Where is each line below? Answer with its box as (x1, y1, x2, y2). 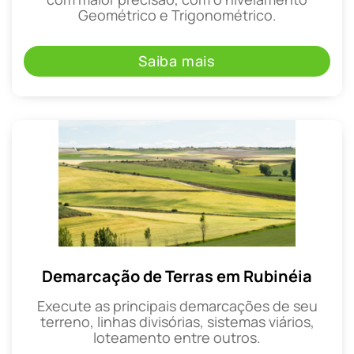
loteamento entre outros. (93, 328, 261, 348)
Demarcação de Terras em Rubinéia (42, 265, 312, 288)
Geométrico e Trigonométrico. (77, 5, 277, 24)
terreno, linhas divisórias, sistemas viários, (40, 312, 314, 332)
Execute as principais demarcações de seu (36, 296, 318, 316)
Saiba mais (138, 51, 216, 71)
